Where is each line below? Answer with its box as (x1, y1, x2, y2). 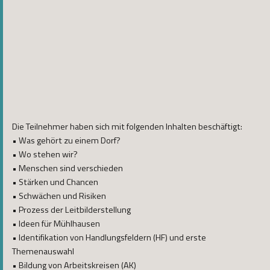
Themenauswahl (12, 245, 74, 259)
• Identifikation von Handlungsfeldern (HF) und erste (12, 231, 206, 245)
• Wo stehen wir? (12, 148, 78, 162)
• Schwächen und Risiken (12, 189, 106, 203)
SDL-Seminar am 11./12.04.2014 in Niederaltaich (30, 86, 228, 101)
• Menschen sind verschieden (12, 162, 123, 175)
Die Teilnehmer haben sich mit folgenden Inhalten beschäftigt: (12, 120, 242, 134)
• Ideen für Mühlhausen (12, 217, 100, 231)
